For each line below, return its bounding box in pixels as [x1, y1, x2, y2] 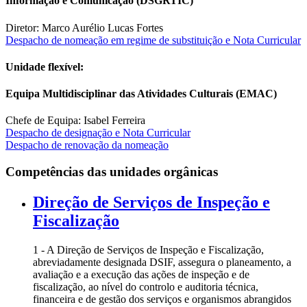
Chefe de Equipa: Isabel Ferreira [5, 114, 145, 127]
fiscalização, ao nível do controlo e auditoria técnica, [33, 280, 258, 293]
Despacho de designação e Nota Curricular [5, 127, 191, 139]
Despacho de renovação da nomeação [5, 139, 169, 151]
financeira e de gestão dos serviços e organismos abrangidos [33, 293, 291, 305]
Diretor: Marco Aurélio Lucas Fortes [5, 21, 163, 34]
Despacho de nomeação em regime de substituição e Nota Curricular [5, 34, 301, 46]
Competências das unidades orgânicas [5, 164, 218, 180]
